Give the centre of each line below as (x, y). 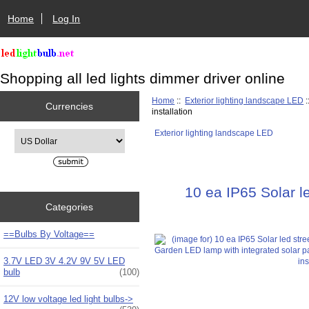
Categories (70, 207)
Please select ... (43, 134)
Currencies (70, 106)
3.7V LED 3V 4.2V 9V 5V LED (64, 261)
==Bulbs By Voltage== (49, 234)
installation (172, 111)
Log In (67, 18)
